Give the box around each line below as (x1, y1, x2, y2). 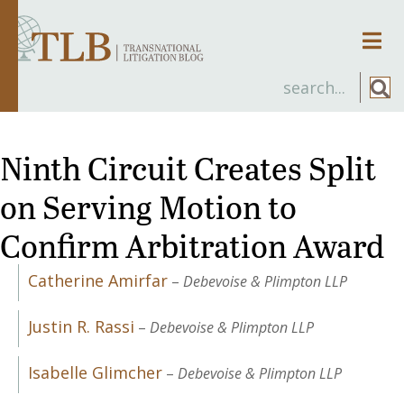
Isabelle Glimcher (28, 361, 162, 383)
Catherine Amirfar (28, 269, 168, 291)
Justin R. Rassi (28, 315, 134, 337)
